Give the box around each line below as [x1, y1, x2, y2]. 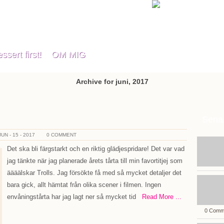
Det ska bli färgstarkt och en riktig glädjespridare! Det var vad [7, 145, 184, 152]
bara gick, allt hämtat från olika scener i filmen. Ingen [7, 181, 161, 188]
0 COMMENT [46, 132, 76, 137]
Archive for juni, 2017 [75, 77, 148, 85]
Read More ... [136, 193, 181, 200]
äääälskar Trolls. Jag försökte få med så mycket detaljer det [7, 169, 181, 176]
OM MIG [51, 49, 85, 59]
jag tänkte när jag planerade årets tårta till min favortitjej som [7, 157, 182, 164]
